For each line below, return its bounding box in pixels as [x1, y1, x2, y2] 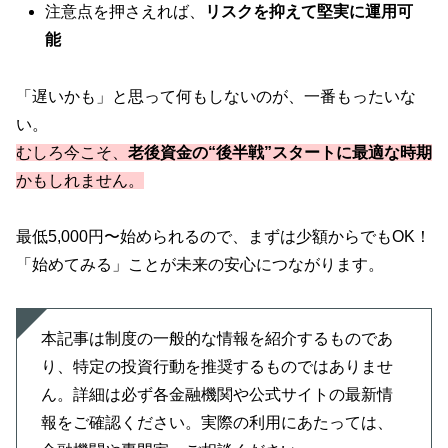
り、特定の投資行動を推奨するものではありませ [41, 358, 393, 376]
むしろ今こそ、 [16, 143, 128, 161]
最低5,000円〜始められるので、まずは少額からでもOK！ [16, 228, 431, 246]
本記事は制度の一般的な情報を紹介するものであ [41, 330, 393, 348]
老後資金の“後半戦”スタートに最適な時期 [128, 143, 432, 161]
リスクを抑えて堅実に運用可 [205, 2, 414, 20]
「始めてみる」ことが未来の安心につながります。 [16, 256, 384, 274]
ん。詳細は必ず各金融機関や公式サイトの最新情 [41, 386, 393, 404]
